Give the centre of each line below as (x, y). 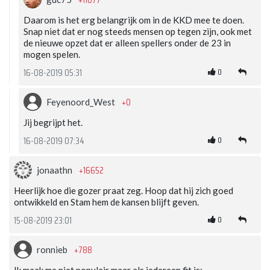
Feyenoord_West (82, 102)
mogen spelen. (52, 54)
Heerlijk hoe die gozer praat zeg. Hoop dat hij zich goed (124, 190)
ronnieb (53, 249)
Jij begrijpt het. (53, 122)
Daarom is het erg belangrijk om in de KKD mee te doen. (134, 20)
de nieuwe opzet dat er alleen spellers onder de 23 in (127, 42)
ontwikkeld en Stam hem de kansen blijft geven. (106, 202)
